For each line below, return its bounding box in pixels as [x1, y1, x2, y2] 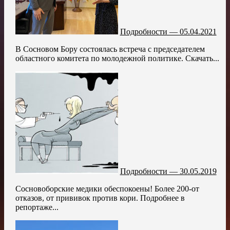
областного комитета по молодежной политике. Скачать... [15, 53, 219, 63]
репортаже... [15, 202, 59, 212]
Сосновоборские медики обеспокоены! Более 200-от [15, 184, 199, 193]
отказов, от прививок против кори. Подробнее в [15, 193, 185, 202]
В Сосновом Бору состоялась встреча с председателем [15, 44, 205, 53]
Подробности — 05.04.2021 [120, 27, 217, 36]
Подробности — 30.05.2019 [120, 166, 217, 176]
